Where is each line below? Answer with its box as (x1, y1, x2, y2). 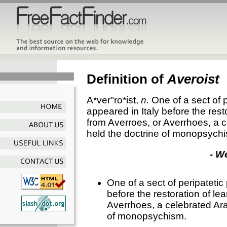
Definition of (87, 71, 167, 87)
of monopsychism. (107, 210, 186, 221)
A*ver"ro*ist (87, 94, 136, 105)
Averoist (167, 71, 219, 87)
